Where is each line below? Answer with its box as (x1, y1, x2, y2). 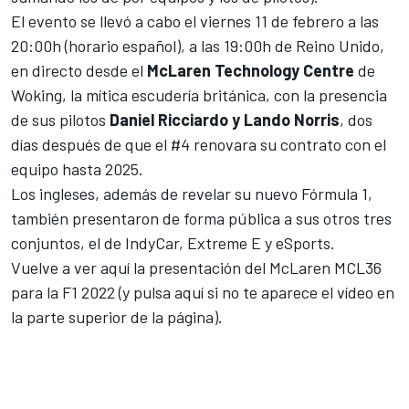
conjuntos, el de (11, 232, 125, 253)
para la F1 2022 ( (11, 281, 122, 302)
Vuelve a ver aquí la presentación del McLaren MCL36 (11, 257, 382, 278)
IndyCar (125, 232, 179, 253)
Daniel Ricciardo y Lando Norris (110, 109, 340, 130)
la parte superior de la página (11, 306, 214, 327)
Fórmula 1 (301, 183, 368, 204)
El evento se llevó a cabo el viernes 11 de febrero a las (11, 10, 379, 31)
